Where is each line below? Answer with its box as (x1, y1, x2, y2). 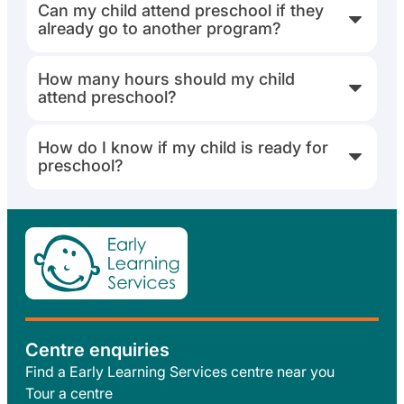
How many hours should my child (38, 69, 295, 89)
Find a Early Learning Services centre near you (25, 363, 335, 381)
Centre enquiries (25, 339, 170, 362)
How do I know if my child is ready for (38, 138, 328, 158)
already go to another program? (38, 19, 281, 39)
